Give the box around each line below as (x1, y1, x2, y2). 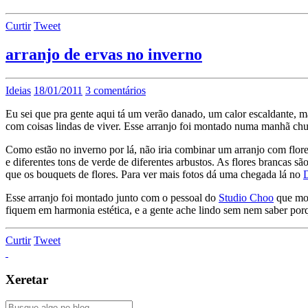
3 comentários (85, 85, 146, 97)
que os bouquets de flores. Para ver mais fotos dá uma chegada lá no (5, 168, 303, 181)
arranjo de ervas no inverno (5, 45, 202, 64)
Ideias (5, 85, 31, 97)
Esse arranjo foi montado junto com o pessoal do (5, 192, 219, 204)
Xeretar (5, 272, 48, 287)
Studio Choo (219, 192, 274, 204)
